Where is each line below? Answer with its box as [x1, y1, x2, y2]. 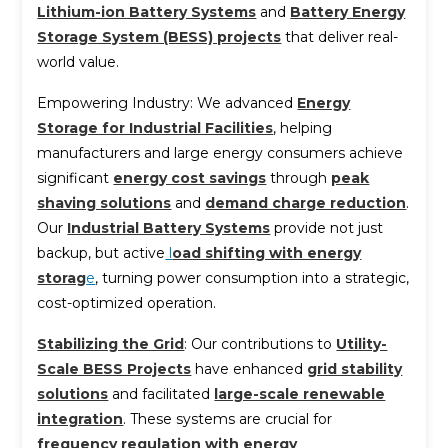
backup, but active [37, 243, 166, 262]
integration [37, 409, 124, 428]
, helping [273, 118, 333, 137]
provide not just [270, 218, 384, 237]
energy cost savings [113, 168, 267, 187]
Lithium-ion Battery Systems [37, 2, 257, 21]
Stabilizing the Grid [37, 334, 185, 353]
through [266, 168, 332, 187]
